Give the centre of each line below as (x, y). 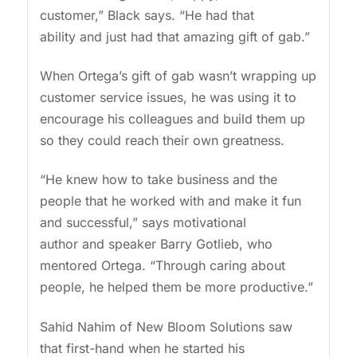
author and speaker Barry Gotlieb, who (156, 244)
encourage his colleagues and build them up (172, 119)
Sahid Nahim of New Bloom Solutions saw (166, 326)
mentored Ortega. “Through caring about (162, 266)
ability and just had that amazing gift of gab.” (177, 36)
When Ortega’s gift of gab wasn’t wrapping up (178, 76)
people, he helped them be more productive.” (178, 287)
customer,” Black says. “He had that (147, 15)
